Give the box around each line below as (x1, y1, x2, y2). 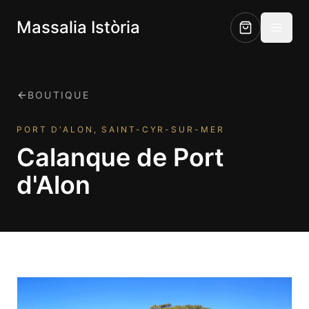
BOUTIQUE (28, 89, 90, 101)
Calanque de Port (17, 142, 224, 172)
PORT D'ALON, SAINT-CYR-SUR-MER (17, 124, 225, 134)
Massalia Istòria (17, 17, 140, 37)
